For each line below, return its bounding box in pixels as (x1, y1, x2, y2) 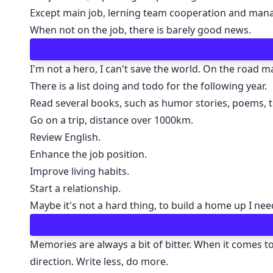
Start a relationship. (29, 182, 121, 195)
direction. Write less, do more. (29, 255, 168, 268)
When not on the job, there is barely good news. (29, 23, 251, 37)
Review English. (29, 130, 101, 144)
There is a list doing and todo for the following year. (29, 79, 267, 93)
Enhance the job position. (29, 147, 147, 161)
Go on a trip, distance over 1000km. (29, 113, 193, 127)
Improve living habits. (29, 165, 129, 178)
